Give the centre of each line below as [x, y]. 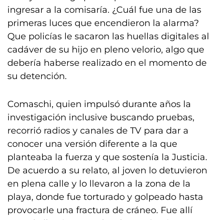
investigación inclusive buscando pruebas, [101, 117]
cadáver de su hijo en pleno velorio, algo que [106, 50]
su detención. [37, 76]
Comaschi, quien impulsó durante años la [99, 104]
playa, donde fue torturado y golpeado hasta [105, 197]
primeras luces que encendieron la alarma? [103, 23]
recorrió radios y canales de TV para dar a [98, 131]
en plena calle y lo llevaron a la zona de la [99, 184]
